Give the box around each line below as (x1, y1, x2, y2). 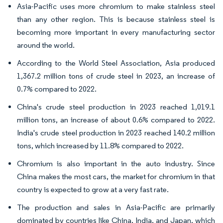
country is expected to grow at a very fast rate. (17, 184, 169, 194)
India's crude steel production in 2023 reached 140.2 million (17, 127, 215, 137)
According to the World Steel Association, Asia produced (17, 58, 215, 68)
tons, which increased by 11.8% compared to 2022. (17, 140, 184, 150)
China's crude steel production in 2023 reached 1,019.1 (17, 102, 215, 111)
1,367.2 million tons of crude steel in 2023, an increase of (17, 71, 215, 81)
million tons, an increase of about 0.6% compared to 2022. (17, 114, 215, 124)
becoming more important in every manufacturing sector (17, 27, 215, 37)
